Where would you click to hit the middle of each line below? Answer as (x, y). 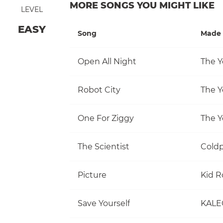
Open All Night (107, 61)
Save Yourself (104, 203)
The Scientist (104, 146)
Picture (92, 175)
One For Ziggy (106, 118)
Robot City (99, 90)
